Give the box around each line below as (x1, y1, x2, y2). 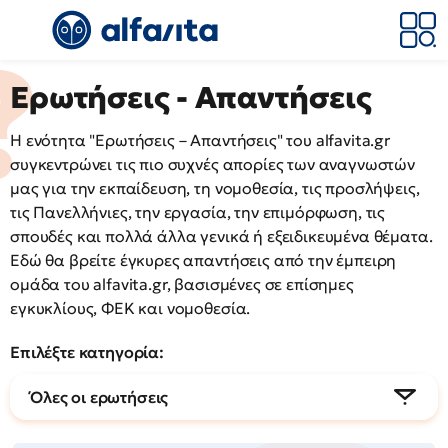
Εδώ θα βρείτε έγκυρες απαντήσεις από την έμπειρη (10, 250, 397, 270)
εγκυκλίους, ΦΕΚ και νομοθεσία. (10, 298, 251, 318)
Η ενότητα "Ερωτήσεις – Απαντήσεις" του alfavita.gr (10, 130, 390, 150)
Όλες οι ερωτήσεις (30, 387, 169, 407)
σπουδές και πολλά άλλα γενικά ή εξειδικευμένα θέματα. (10, 226, 433, 246)
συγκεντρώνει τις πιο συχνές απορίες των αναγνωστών (10, 154, 415, 174)
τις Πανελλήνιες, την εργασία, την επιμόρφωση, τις (10, 202, 386, 222)
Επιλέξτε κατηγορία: (10, 342, 164, 362)
